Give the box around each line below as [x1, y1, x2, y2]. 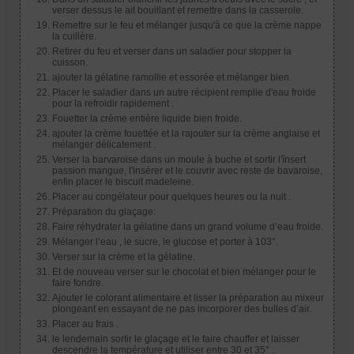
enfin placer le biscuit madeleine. [52, 175, 194, 187]
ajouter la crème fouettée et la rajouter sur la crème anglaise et [52, 127, 320, 139]
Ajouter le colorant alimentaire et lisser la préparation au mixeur [52, 292, 324, 303]
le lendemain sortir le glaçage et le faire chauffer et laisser [52, 333, 299, 345]
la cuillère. [52, 30, 96, 42]
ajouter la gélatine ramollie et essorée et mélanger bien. [52, 71, 292, 83]
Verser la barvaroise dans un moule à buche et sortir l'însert [52, 153, 306, 165]
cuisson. [52, 56, 88, 68]
